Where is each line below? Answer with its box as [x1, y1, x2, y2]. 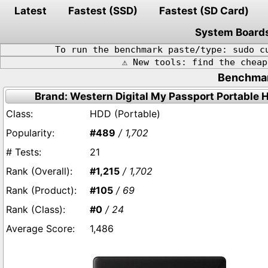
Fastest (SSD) [68, 5, 138, 17]
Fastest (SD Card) [159, 5, 249, 17]
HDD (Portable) [90, 108, 160, 120]
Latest [14, 5, 47, 17]
